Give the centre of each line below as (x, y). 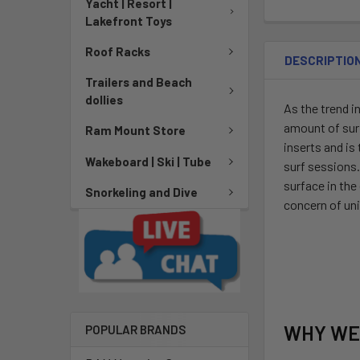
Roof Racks (118, 51)
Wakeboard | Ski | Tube (148, 161)
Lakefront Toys (129, 20)
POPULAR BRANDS (135, 330)
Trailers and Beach (139, 82)
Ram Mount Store (135, 131)
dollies (104, 100)
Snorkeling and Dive (141, 192)
